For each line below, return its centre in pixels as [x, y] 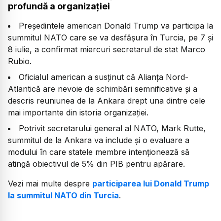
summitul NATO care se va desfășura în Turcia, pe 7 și [110, 37]
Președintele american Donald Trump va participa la [116, 25]
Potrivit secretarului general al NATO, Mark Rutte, [112, 128]
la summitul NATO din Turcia [63, 195]
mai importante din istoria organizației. [78, 112]
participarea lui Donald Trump [151, 183]
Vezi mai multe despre [50, 183]
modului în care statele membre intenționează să [99, 152]
